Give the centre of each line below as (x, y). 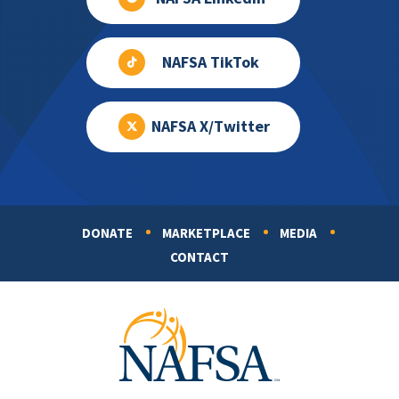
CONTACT (199, 257)
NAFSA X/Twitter (211, 127)
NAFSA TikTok (211, 63)
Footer (48, 255)
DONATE (107, 233)
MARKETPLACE (206, 233)
